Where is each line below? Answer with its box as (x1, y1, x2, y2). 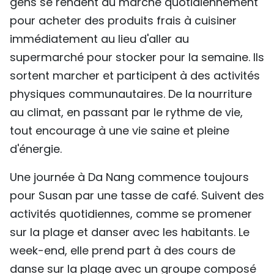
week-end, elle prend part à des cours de (10, 243, 235, 259)
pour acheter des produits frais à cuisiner (10, 13, 237, 29)
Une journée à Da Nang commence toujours (10, 169, 249, 185)
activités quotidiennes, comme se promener (10, 206, 252, 222)
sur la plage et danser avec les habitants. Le (10, 224, 250, 240)
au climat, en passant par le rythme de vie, (10, 105, 243, 120)
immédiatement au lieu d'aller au (10, 31, 189, 47)
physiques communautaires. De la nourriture (10, 86, 252, 102)
